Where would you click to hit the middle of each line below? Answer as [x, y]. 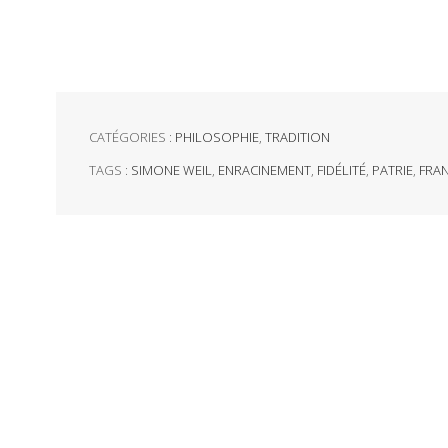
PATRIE [392, 169]
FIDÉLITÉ [341, 169]
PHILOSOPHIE [216, 136]
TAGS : [109, 169]
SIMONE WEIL [171, 169]
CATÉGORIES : [131, 136]
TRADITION [297, 136]
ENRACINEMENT [264, 169]
